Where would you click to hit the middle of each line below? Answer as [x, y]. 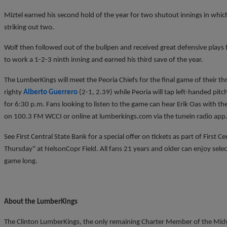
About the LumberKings [41, 202]
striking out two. [29, 27]
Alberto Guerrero [50, 92]
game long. [21, 161]
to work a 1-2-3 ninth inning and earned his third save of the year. [104, 60]
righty [14, 92]
